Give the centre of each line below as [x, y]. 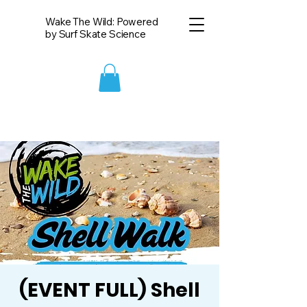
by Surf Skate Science [96, 34]
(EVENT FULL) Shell [110, 290]
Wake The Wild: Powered [102, 22]
